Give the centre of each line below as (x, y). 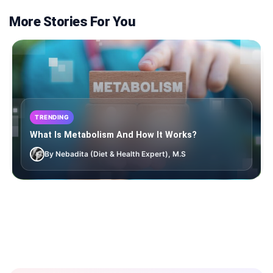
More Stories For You (72, 21)
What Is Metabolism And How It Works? (113, 135)
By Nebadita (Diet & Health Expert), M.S (115, 154)
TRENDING (52, 117)
